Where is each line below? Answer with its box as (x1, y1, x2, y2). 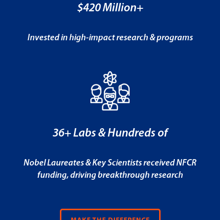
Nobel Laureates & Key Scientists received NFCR (24, 158, 196, 168)
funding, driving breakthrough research (37, 170, 183, 180)
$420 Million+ (77, 2, 143, 14)
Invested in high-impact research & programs (27, 33, 193, 43)
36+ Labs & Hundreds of (53, 127, 167, 139)
